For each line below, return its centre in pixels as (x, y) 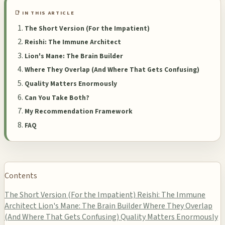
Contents (21, 176)
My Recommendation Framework (79, 111)
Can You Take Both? (57, 97)
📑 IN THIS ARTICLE (45, 13)
